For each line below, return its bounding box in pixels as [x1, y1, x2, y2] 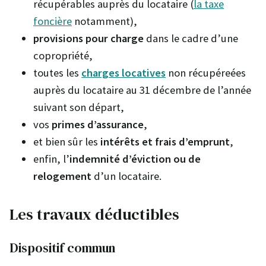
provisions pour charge [33, 31, 146, 45]
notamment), [72, 14, 137, 28]
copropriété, [33, 48, 93, 62]
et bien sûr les [33, 134, 100, 148]
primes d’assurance [52, 117, 144, 131]
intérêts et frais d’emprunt [100, 134, 230, 148]
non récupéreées [166, 65, 246, 80]
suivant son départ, [33, 100, 124, 114]
